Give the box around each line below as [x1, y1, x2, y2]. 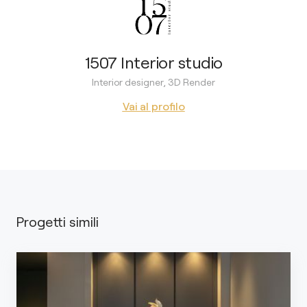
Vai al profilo [122, 99, 185, 112]
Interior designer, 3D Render [92, 75, 215, 88]
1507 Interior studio [84, 51, 223, 72]
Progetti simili [16, 212, 99, 230]
